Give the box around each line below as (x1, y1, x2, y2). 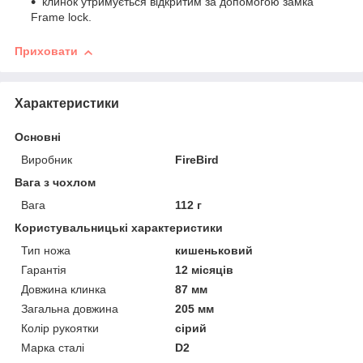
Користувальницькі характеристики (15, 221, 223, 235)
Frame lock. (31, 11, 92, 24)
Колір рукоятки (21, 322, 99, 335)
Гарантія (21, 263, 66, 277)
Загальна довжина (21, 302, 118, 316)
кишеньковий (175, 244, 254, 258)
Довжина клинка (21, 283, 106, 297)
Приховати (15, 45, 78, 58)
